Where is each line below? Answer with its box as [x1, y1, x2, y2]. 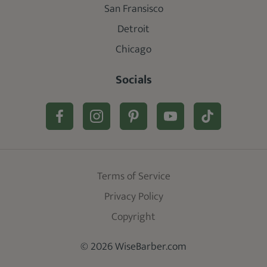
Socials [115, 70, 152, 90]
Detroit [117, 20, 150, 38]
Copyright [111, 208, 156, 226]
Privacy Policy [104, 188, 163, 206]
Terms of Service [97, 167, 170, 185]
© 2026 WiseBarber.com [80, 238, 187, 256]
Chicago [116, 41, 151, 58]
